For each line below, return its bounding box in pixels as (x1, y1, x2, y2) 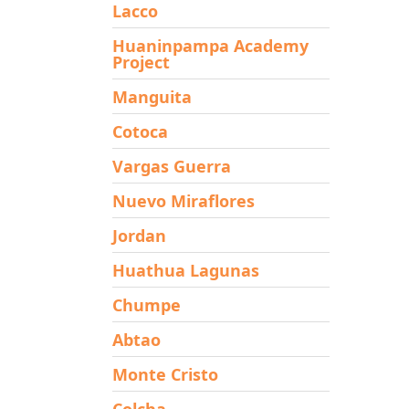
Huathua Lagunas (111, 258, 259, 281)
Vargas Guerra (111, 154, 231, 177)
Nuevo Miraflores (111, 189, 255, 212)
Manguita (111, 85, 192, 108)
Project (111, 50, 170, 73)
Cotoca (111, 120, 168, 142)
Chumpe (111, 293, 181, 316)
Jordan (111, 224, 166, 246)
